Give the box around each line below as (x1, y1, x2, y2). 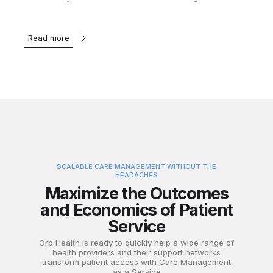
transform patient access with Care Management (42, 257, 231, 268)
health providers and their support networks (52, 247, 221, 258)
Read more (28, 32, 69, 43)
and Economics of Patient (40, 199, 233, 221)
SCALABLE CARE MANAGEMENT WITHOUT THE (57, 161, 216, 171)
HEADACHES (115, 170, 158, 179)
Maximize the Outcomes (44, 183, 229, 204)
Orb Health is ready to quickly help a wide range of (39, 238, 234, 248)
